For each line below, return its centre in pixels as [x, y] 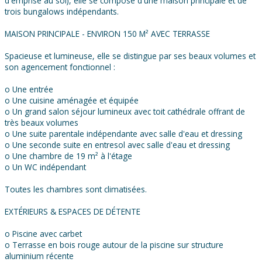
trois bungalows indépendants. [62, 12]
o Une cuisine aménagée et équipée [72, 101]
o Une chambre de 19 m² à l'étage [68, 156]
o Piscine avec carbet [43, 234]
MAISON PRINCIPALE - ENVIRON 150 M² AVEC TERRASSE [107, 34]
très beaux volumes [42, 123]
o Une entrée [29, 89]
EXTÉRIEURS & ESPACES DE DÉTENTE [73, 212]
